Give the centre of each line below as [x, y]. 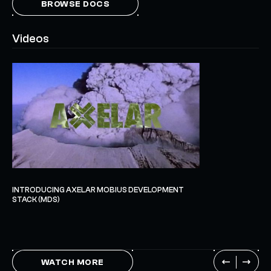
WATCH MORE [73, 263]
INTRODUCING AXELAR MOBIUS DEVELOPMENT [98, 190]
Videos [31, 38]
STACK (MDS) [36, 199]
